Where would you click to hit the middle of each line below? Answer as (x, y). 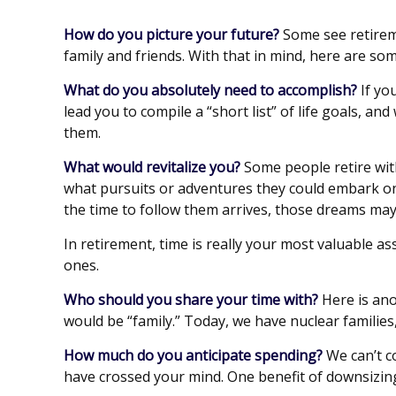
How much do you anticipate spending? (193, 355)
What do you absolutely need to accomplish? (210, 90)
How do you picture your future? (171, 34)
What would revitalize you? (152, 167)
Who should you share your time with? (191, 300)
